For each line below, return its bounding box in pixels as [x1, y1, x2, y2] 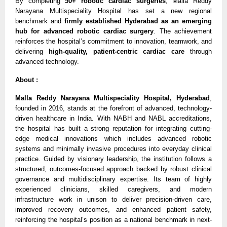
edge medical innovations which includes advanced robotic [15, 134, 212, 142]
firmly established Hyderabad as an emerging [64, 17, 212, 25]
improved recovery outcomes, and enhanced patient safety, [15, 205, 212, 213]
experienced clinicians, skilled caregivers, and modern [15, 185, 212, 193]
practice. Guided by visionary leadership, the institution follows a [15, 155, 212, 163]
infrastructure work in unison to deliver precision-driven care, [15, 195, 212, 203]
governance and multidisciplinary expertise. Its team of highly [15, 175, 212, 183]
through [184, 47, 212, 55]
